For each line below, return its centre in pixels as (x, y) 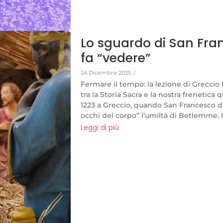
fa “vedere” (115, 58)
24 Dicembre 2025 (106, 72)
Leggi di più (100, 127)
